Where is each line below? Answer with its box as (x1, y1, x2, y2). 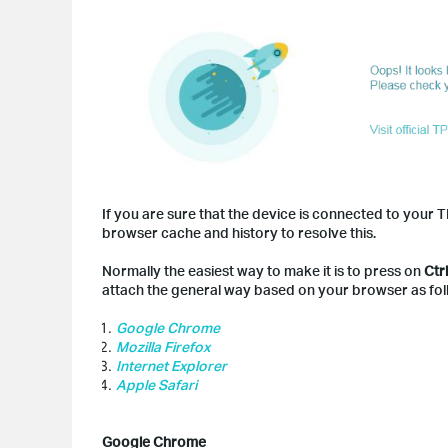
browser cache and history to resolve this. (102, 223, 376, 241)
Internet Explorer (116, 356, 227, 374)
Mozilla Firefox (116, 337, 210, 355)
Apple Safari (116, 375, 197, 393)
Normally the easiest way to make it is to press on (102, 261, 424, 279)
